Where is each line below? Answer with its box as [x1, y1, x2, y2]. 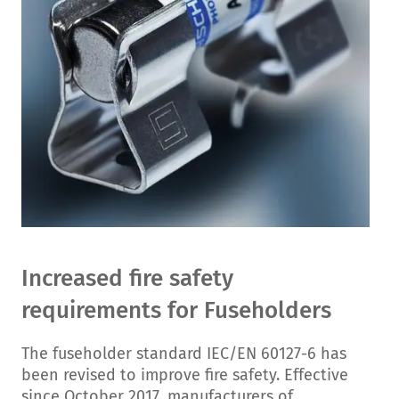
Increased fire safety [21, 265, 233, 293]
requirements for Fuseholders [21, 297, 331, 325]
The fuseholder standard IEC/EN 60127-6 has [21, 344, 346, 364]
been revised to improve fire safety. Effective [21, 365, 348, 386]
